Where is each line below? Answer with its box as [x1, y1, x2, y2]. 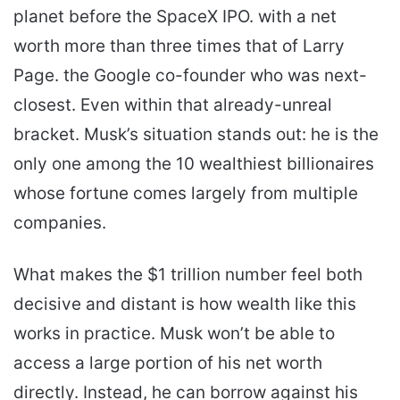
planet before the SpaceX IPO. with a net [13, 6, 337, 28]
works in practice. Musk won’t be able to [13, 323, 335, 345]
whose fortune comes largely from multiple [13, 183, 358, 204]
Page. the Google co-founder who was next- [13, 65, 367, 87]
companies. [13, 212, 106, 234]
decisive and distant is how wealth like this [13, 294, 356, 315]
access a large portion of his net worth [13, 353, 322, 374]
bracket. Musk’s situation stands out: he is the [13, 124, 379, 146]
